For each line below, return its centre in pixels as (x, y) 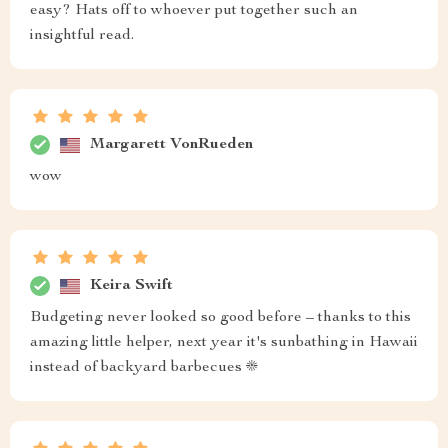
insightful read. (82, 36)
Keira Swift (131, 285)
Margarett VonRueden (171, 144)
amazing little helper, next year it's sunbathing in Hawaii (224, 343)
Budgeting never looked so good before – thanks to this (220, 318)
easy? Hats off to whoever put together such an (194, 11)
